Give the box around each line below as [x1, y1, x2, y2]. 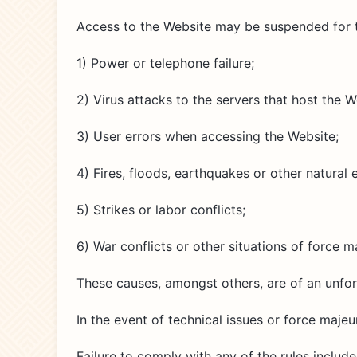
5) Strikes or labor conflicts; [76, 202, 245, 218]
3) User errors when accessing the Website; [76, 128, 339, 144]
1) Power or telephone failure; [76, 55, 254, 71]
